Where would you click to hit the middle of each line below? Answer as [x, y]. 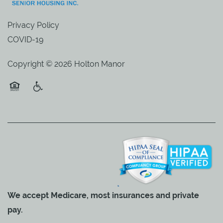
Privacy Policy [33, 25]
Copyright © [31, 64]
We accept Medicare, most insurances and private [103, 195]
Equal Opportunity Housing [58, 99]
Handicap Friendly [63, 99]
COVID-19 [25, 39]
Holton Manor [100, 64]
